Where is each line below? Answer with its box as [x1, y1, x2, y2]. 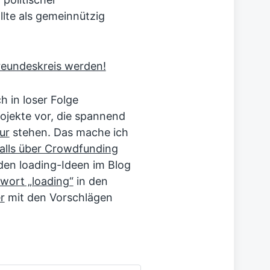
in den [73, 174, 108, 187]
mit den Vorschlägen [4, 190, 113, 204]
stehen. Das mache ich [9, 125, 128, 139]
